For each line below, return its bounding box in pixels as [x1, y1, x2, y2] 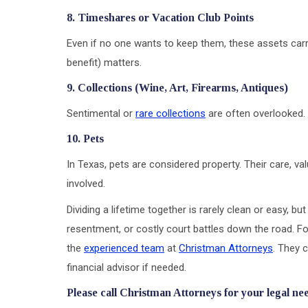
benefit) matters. [67, 56, 142, 69]
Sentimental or [67, 107, 135, 120]
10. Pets [67, 132, 104, 144]
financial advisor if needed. [67, 261, 186, 274]
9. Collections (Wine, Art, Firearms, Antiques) [67, 81, 288, 93]
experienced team [84, 241, 164, 254]
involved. [67, 177, 105, 190]
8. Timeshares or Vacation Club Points [67, 11, 254, 23]
